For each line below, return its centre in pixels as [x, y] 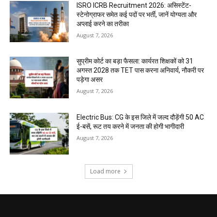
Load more [105, 171]
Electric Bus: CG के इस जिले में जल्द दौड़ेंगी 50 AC [140, 117]
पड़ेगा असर [90, 80]
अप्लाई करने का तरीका [103, 23]
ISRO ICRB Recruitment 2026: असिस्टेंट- [134, 5]
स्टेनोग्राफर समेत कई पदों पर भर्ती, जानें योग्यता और [137, 14]
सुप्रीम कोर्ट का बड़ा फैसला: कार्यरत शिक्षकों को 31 [135, 61]
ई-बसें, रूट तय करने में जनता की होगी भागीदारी [131, 127]
